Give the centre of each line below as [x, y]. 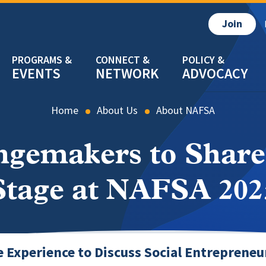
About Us [117, 110]
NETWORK [127, 73]
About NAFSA [186, 110]
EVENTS [36, 73]
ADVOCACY [215, 73]
